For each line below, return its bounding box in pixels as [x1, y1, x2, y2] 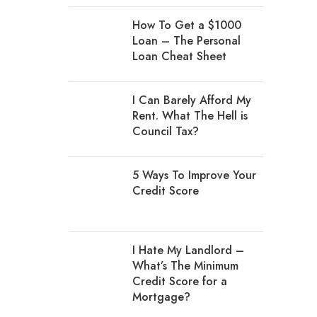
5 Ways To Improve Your [132, 167, 256, 183]
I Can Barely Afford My [132, 92, 251, 108]
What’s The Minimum [132, 258, 238, 274]
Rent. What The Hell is [132, 108, 248, 124]
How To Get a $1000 [132, 17, 241, 33]
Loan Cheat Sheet [132, 48, 226, 64]
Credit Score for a [132, 273, 227, 289]
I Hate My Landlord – [132, 242, 244, 258]
